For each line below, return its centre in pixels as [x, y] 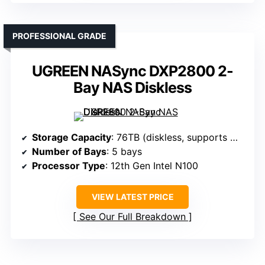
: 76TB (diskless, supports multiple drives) [171, 138]
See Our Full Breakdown [132, 217]
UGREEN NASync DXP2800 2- [132, 71]
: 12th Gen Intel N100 [152, 166]
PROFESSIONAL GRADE [59, 36]
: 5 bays [124, 152]
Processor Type [69, 166]
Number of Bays [69, 152]
